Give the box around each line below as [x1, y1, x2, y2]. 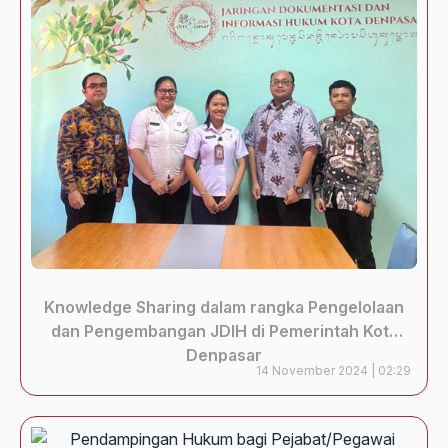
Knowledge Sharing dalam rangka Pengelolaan [44, 297, 404, 317]
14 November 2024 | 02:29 [256, 363, 411, 378]
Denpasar [186, 345, 262, 365]
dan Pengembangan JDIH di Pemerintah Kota [50, 321, 398, 341]
